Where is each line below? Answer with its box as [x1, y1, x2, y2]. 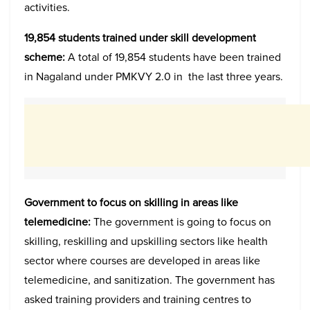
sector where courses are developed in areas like [24, 253, 260, 268]
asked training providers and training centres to [24, 291, 251, 307]
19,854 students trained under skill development [24, 30, 256, 46]
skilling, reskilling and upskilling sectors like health [24, 233, 268, 249]
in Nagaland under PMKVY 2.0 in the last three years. [24, 69, 283, 84]
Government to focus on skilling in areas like [24, 194, 238, 210]
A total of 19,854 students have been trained [65, 49, 281, 65]
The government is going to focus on [91, 214, 271, 230]
